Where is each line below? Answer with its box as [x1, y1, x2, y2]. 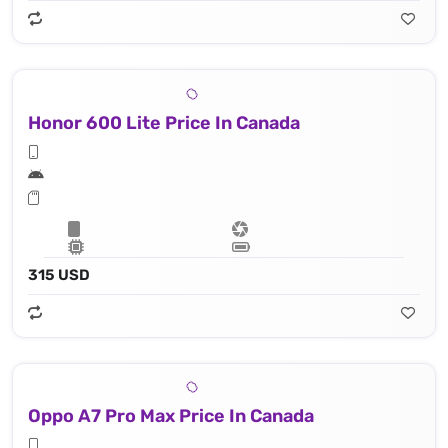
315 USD [28, 265, 90, 284]
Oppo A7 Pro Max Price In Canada [28, 405, 314, 428]
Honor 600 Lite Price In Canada [28, 111, 300, 134]
